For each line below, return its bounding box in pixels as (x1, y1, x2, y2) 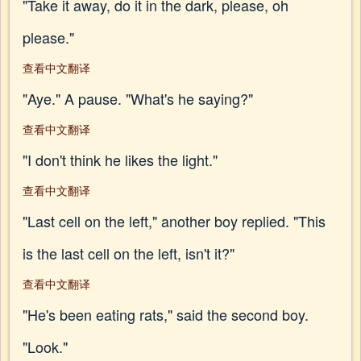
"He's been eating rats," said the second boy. (23, 304, 309, 325)
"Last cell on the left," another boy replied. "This (23, 210, 326, 231)
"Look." (23, 336, 68, 357)
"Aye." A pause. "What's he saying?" (23, 88, 253, 109)
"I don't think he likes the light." (23, 149, 218, 170)
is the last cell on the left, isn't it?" (23, 243, 234, 263)
